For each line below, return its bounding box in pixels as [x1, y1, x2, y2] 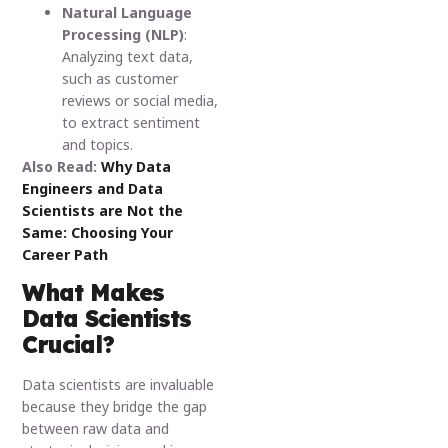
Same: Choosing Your [22, 222, 174, 242]
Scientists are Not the [22, 200, 184, 220]
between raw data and [22, 419, 170, 439]
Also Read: [22, 156, 102, 176]
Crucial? [22, 330, 115, 360]
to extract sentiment [62, 112, 201, 132]
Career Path [22, 244, 109, 264]
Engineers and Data [22, 178, 164, 198]
